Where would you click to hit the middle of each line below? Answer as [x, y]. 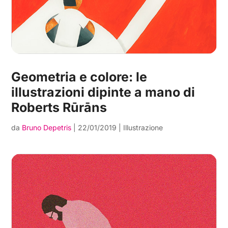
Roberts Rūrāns [59, 107]
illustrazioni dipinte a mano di [103, 92]
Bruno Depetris [47, 127]
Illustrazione [143, 127]
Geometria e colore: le [79, 77]
